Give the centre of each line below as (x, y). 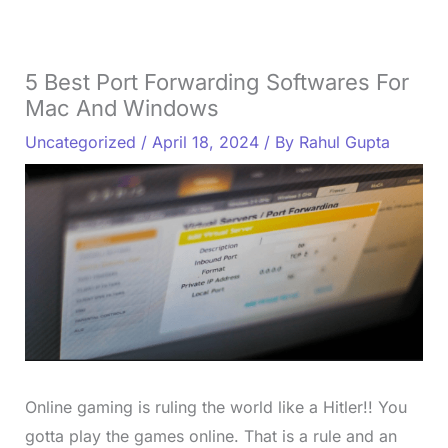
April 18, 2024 (207, 141)
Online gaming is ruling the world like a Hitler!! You (215, 407)
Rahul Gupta (344, 141)
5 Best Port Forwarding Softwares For (216, 81)
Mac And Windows (121, 107)
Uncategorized (80, 141)
